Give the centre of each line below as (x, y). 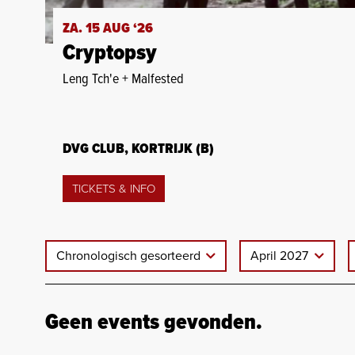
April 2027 (281, 256)
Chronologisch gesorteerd (130, 256)
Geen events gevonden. (154, 323)
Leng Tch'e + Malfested (123, 79)
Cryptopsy (110, 53)
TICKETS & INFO (114, 188)
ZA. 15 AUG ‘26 (108, 29)
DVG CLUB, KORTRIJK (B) (138, 149)
